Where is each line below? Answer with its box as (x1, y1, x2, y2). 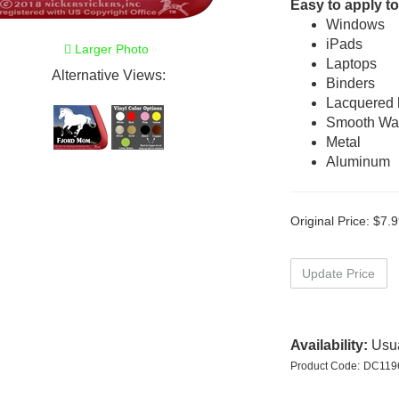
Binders (325, 76, 375, 91)
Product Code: (289, 360, 360, 372)
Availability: (289, 338, 368, 353)
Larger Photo (70, 41, 149, 56)
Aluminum (325, 154, 390, 169)
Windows (325, 17, 385, 32)
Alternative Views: (52, 68, 166, 83)
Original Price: (289, 214, 370, 228)
